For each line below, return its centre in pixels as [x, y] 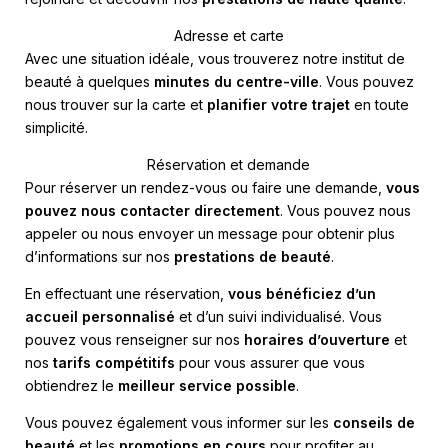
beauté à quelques [89, 81]
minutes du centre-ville [236, 81]
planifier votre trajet [278, 104]
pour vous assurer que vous [270, 362]
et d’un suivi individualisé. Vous [278, 316]
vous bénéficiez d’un [302, 293]
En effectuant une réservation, [126, 293]
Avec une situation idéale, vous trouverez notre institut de [215, 58]
